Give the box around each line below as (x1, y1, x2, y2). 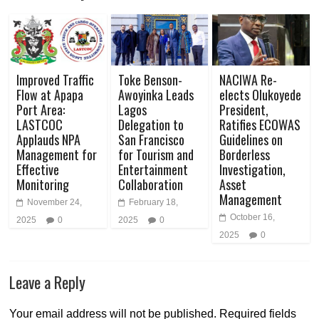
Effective (16, 159, 60, 179)
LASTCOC (16, 115, 63, 134)
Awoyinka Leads (117, 85, 194, 104)
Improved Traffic (16, 70, 95, 89)
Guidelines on (219, 130, 283, 149)
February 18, (128, 197, 178, 207)
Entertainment (117, 159, 188, 179)
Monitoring (16, 174, 70, 194)
